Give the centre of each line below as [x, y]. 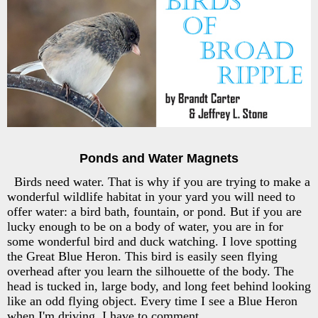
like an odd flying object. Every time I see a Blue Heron [152, 301]
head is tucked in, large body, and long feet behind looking [159, 286]
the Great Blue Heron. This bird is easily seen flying [142, 257]
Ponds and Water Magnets [159, 159]
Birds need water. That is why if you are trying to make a [162, 182]
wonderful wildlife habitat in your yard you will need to [151, 197]
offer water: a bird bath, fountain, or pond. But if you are [154, 212]
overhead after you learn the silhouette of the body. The [150, 272]
